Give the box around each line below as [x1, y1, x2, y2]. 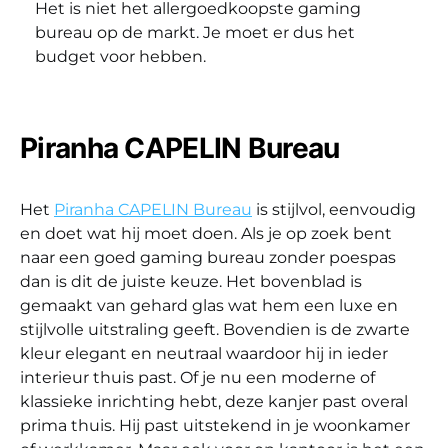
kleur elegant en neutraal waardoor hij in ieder [20, 343, 388, 363]
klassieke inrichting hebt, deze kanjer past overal [20, 391, 408, 411]
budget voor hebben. [35, 46, 206, 66]
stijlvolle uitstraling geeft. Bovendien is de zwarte [20, 319, 410, 339]
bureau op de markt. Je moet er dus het [35, 22, 355, 42]
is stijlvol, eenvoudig [252, 199, 416, 219]
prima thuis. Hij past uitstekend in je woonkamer [20, 415, 410, 435]
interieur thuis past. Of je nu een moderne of [20, 367, 375, 387]
